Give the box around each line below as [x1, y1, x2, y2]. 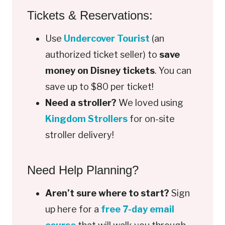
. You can [155, 65, 191, 76]
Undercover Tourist [64, 33, 150, 44]
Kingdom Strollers [45, 114, 128, 125]
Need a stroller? [45, 97, 117, 108]
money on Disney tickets [45, 65, 155, 76]
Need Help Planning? [27, 163, 139, 177]
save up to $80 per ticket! [45, 81, 154, 92]
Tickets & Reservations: [27, 9, 153, 23]
